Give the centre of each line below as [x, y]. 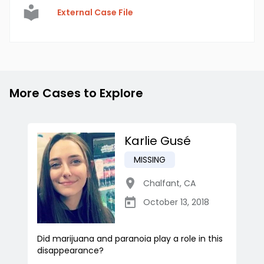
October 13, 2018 [176, 202]
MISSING [150, 160]
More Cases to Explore [76, 93]
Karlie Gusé [158, 141]
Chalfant [161, 184]
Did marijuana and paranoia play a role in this [130, 239]
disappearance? [70, 251]
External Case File [95, 13]
